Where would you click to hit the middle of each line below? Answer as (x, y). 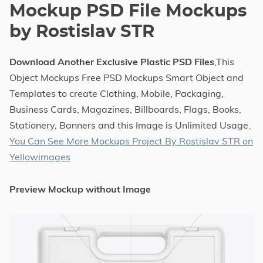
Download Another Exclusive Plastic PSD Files (112, 61)
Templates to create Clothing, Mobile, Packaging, (117, 93)
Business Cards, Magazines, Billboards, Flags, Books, (125, 109)
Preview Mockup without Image (80, 189)
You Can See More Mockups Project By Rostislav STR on (131, 141)
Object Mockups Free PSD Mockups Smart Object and (127, 77)
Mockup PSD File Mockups (128, 11)
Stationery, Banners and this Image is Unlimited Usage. (130, 125)
